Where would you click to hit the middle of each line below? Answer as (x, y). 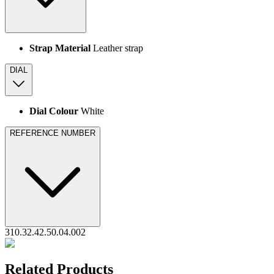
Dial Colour (54, 111)
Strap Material (60, 48)
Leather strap (117, 48)
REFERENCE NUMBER (53, 133)
